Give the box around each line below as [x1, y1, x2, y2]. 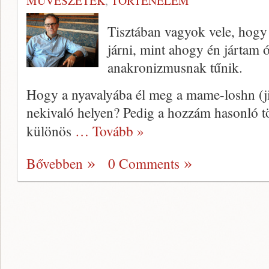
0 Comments [108, 154, 180, 174]
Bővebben [26, 154, 83, 174]
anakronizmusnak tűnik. [107, 58, 243, 77]
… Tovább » [75, 121, 144, 141]
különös [26, 121, 75, 141]
